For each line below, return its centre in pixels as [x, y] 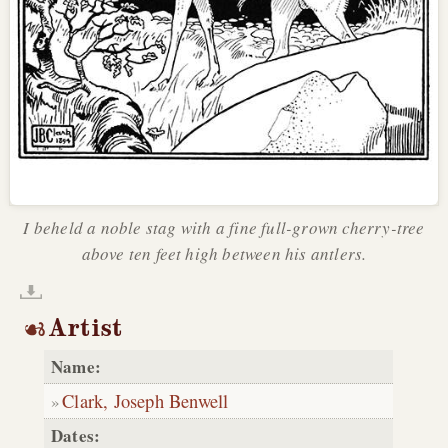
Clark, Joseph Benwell [145, 401]
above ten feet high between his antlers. [224, 254]
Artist [86, 328]
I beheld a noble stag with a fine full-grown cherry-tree [224, 228]
